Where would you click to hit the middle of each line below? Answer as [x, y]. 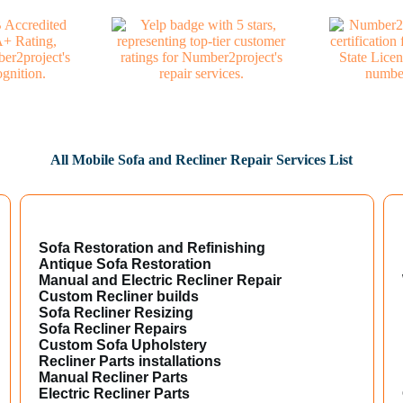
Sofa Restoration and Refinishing [152, 247]
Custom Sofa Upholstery [123, 345]
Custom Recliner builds [119, 296]
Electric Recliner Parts [115, 393]
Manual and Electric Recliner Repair [161, 280]
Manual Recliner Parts [114, 377]
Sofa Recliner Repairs [113, 328]
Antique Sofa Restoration [125, 264]
